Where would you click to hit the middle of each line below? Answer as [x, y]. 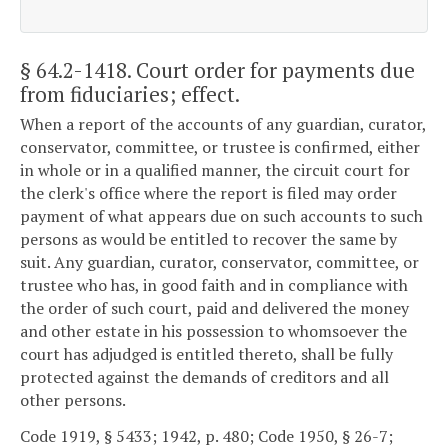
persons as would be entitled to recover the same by [208, 239]
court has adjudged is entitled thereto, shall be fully [206, 354]
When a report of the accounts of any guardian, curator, [223, 124]
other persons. [73, 400]
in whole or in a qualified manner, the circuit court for [215, 170]
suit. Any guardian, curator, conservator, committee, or [219, 262]
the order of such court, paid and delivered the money [214, 308]
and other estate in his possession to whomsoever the [213, 331]
